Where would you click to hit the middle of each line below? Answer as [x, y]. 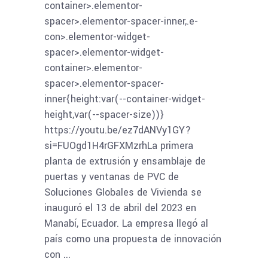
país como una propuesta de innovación [133, 239]
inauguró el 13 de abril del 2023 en [120, 208]
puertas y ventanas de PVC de [112, 177]
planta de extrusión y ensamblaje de [125, 162]
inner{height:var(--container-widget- [125, 99]
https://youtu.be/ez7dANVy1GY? [118, 130]
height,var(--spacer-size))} [104, 115]
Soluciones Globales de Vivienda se [123, 193]
